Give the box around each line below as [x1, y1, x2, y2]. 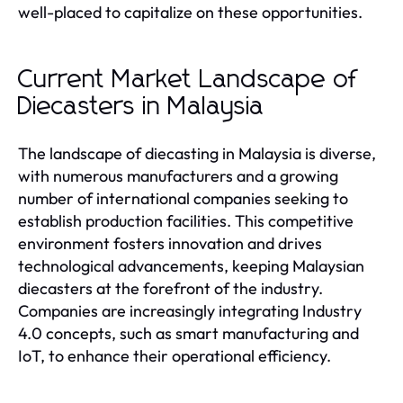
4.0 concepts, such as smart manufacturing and [18, 322, 359, 344]
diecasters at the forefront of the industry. [18, 277, 323, 299]
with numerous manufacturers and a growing [18, 165, 338, 186]
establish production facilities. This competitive [18, 210, 354, 231]
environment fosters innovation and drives [18, 232, 322, 254]
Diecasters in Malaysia [18, 94, 264, 120]
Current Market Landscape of [18, 67, 358, 93]
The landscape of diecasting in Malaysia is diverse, [18, 142, 376, 164]
